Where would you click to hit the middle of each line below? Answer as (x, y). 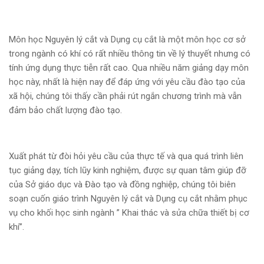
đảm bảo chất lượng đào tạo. (65, 110)
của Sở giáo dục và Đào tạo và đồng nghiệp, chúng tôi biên (122, 185)
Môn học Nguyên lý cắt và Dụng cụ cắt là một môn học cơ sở (127, 40)
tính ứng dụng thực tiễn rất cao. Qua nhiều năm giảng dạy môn (129, 68)
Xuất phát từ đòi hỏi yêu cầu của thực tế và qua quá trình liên (126, 156)
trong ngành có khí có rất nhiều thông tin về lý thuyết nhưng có (130, 54)
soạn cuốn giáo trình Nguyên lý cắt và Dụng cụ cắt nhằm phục (128, 199)
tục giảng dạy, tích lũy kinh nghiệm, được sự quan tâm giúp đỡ (128, 171)
